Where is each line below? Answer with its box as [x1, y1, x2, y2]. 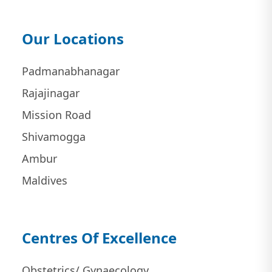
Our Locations [21, 28, 124, 49]
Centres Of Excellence [21, 227, 177, 248]
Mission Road [21, 107, 91, 122]
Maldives [21, 172, 67, 188]
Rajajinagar [21, 85, 80, 100]
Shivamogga [21, 129, 86, 144]
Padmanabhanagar [21, 63, 120, 78]
